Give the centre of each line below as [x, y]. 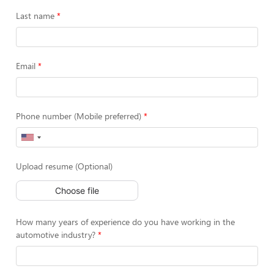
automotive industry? [56, 235]
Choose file [77, 190]
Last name [35, 16]
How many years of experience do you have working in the [125, 222]
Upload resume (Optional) [64, 166]
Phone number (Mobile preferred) [79, 116]
